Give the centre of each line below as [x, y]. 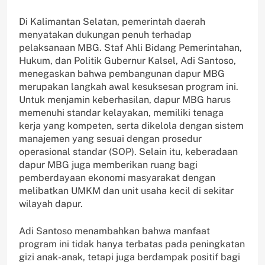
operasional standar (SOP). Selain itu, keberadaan [128, 151]
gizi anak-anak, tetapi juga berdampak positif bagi [130, 257]
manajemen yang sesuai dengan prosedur [110, 138]
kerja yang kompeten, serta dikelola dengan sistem [131, 125]
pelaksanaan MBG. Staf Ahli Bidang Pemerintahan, [130, 47]
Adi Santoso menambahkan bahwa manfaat [114, 231]
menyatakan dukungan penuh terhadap [105, 34]
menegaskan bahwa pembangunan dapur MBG [122, 73]
